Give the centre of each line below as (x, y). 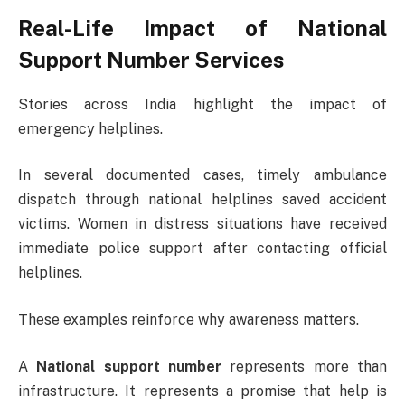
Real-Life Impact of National (202, 28)
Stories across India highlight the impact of (202, 104)
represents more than (305, 366)
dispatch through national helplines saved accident (202, 200)
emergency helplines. (90, 128)
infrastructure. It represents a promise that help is (202, 391)
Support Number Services (151, 59)
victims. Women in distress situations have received (202, 224)
